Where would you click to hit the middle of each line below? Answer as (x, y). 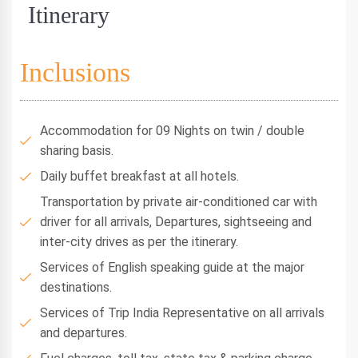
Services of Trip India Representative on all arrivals (182, 313)
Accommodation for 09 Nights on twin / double (172, 131)
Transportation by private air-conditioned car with (179, 202)
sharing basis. (77, 151)
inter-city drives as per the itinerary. (139, 242)
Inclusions (75, 72)
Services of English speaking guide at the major (172, 267)
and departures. (84, 333)
